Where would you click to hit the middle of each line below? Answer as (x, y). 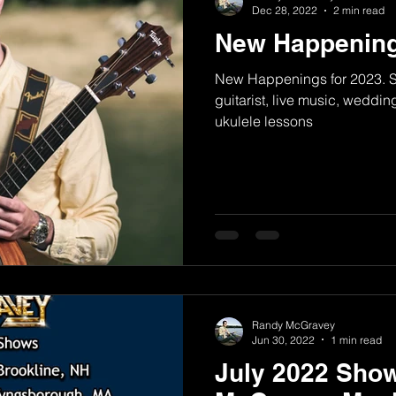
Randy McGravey (293, 324)
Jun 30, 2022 (283, 339)
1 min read (356, 339)
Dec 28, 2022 (285, 10)
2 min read (359, 10)
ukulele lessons (264, 121)
